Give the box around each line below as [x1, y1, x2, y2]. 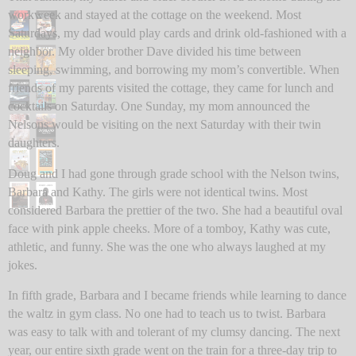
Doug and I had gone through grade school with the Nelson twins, [8, 166, 339, 180]
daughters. [8, 135, 60, 149]
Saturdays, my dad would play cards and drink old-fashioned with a [8, 25, 346, 40]
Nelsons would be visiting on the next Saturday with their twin [8, 117, 321, 131]
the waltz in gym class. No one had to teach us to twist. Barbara [8, 307, 326, 321]
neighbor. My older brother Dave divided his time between [8, 44, 301, 58]
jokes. [8, 257, 37, 272]
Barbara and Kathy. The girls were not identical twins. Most [8, 184, 308, 199]
